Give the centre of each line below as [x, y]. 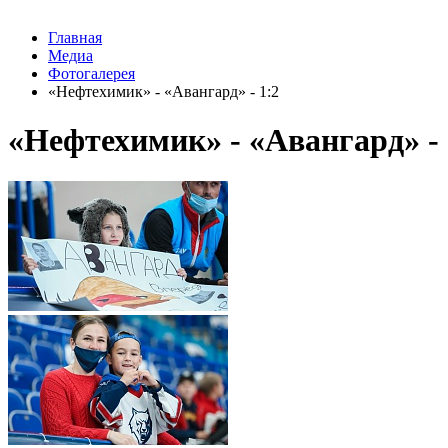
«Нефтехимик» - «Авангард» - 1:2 [163, 91]
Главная [75, 37]
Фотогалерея [91, 73]
